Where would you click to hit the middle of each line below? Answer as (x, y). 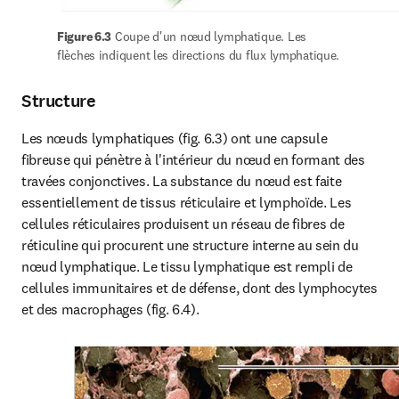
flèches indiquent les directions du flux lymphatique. (199, 55)
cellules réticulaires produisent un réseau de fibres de (183, 224)
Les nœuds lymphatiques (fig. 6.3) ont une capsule (175, 138)
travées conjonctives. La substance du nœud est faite (182, 181)
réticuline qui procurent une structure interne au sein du (190, 245)
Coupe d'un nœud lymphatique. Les (209, 37)
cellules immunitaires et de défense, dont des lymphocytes (199, 288)
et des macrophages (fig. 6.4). (110, 309)
